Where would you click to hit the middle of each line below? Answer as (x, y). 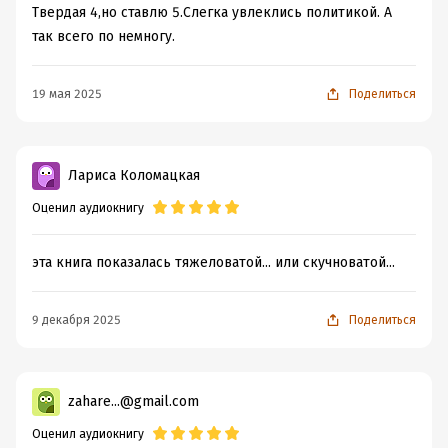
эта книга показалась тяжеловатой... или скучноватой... (213, 262)
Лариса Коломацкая (134, 175)
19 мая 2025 (67, 94)
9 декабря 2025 (76, 320)
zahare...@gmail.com (133, 401)
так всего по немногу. (103, 36)
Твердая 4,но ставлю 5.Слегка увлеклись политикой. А (212, 12)
